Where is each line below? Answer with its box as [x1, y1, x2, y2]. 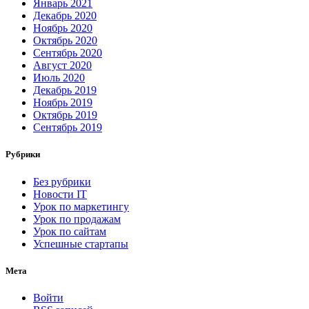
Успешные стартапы [33, 237, 128, 250]
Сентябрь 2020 [33, 47, 102, 59]
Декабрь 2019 [33, 84, 97, 97]
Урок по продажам [33, 212, 121, 225]
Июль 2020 [33, 72, 85, 84]
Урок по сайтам [33, 225, 106, 237]
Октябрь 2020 [33, 34, 97, 47]
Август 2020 [33, 59, 92, 72]
